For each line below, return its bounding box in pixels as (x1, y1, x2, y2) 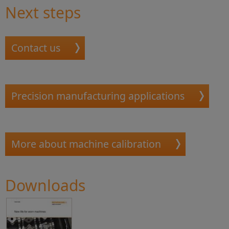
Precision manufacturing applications (11, 88, 185, 103)
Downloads (5, 175, 85, 196)
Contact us (11, 40, 60, 55)
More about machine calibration (11, 136, 161, 151)
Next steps (5, 2, 81, 23)
